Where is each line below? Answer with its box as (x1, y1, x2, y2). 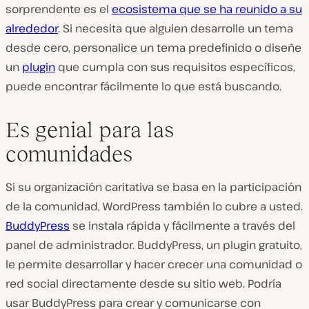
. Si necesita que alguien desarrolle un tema (58, 20, 293, 36)
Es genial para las (6, 117, 174, 142)
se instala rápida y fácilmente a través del (70, 217, 295, 233)
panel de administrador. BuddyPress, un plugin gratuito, (6, 237, 302, 252)
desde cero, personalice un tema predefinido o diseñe (6, 39, 301, 55)
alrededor (6, 20, 58, 36)
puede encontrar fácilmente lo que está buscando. (6, 78, 281, 94)
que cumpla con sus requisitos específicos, (55, 59, 295, 74)
